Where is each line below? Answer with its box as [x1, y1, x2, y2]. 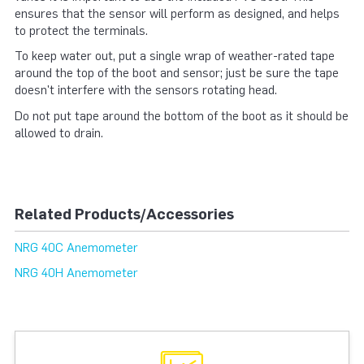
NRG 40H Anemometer [15, 266, 138, 280]
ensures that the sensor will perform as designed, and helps [15, 6, 340, 21]
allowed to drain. [15, 125, 103, 141]
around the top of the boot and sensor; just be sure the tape [15, 66, 339, 80]
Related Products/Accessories [15, 205, 234, 223]
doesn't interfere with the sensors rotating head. [15, 83, 277, 97]
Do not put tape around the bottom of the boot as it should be [15, 108, 349, 123]
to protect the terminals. [15, 23, 148, 38]
